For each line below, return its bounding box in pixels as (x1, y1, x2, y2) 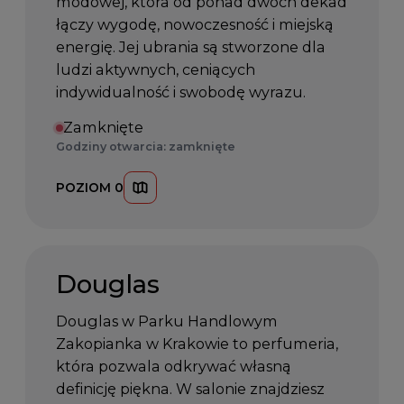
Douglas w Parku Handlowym (56, 311, 279, 330)
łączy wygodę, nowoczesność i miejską (56, 15, 335, 34)
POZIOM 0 (56, 179, 124, 195)
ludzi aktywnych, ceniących (56, 60, 256, 79)
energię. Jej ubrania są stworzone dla (56, 38, 326, 57)
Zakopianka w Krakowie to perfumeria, (56, 334, 339, 353)
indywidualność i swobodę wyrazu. (56, 83, 307, 102)
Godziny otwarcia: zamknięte (56, 140, 236, 154)
